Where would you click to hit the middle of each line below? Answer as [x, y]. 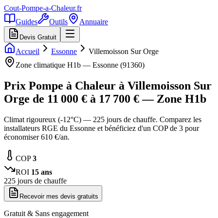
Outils [58, 22]
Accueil [27, 51]
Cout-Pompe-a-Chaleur [39, 8]
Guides [27, 22]
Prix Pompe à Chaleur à [66, 85]
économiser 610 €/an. [37, 137]
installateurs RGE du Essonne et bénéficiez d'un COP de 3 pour [101, 128]
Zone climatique [41, 65]
